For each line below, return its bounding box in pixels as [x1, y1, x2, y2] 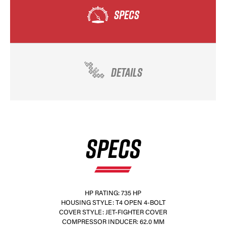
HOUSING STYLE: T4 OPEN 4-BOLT [61, 200, 165, 206]
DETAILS [110, 63, 142, 81]
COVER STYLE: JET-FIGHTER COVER [59, 209, 167, 216]
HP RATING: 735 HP [85, 190, 141, 197]
